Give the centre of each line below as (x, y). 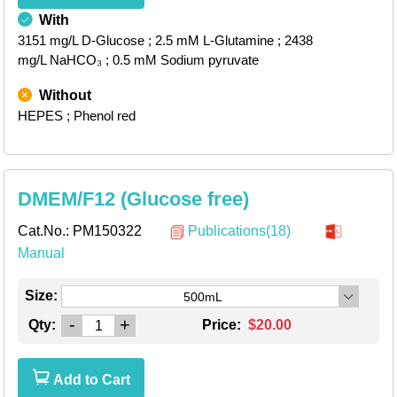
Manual (41, 253)
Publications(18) (239, 231)
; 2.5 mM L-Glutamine (211, 41)
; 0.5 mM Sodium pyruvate (182, 60)
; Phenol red (101, 116)
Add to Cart (90, 380)
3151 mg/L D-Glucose (81, 41)
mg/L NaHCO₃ (60, 60)
